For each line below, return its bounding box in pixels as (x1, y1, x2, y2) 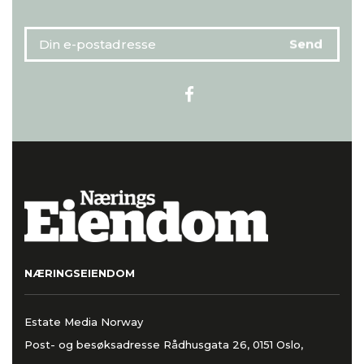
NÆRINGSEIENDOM (24, 266, 135, 279)
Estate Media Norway (24, 315, 143, 329)
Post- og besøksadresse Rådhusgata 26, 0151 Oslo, (24, 338, 303, 352)
